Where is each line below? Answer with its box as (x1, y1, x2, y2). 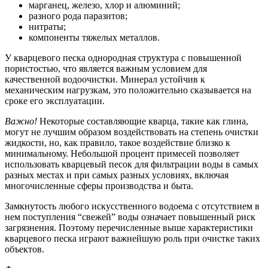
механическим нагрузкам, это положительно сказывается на (5, 85, 251, 96)
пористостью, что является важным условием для (5, 63, 207, 74)
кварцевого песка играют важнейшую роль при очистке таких (5, 233, 260, 244)
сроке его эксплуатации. (5, 96, 105, 106)
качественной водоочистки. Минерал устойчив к (5, 74, 205, 85)
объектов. (5, 244, 44, 255)
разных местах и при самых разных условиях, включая (5, 170, 229, 181)
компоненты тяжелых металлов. (29, 32, 160, 43)
